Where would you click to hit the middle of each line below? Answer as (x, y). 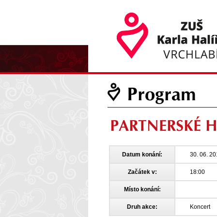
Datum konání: (142, 155)
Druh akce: (142, 207)
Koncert (200, 207)
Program (162, 94)
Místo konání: (142, 189)
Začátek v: (142, 172)
